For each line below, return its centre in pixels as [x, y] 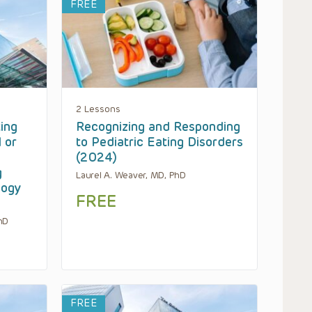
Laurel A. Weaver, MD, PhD [131, 175]
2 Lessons [98, 109]
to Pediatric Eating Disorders [159, 142]
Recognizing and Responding [158, 126]
